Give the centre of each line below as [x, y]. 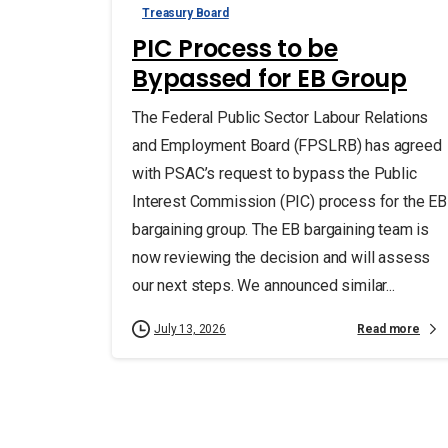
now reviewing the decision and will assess [281, 258]
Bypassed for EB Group [269, 79]
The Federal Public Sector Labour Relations [280, 118]
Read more [388, 328]
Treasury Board [185, 13]
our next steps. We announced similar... [263, 286]
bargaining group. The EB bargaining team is [281, 230]
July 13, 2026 [190, 329]
